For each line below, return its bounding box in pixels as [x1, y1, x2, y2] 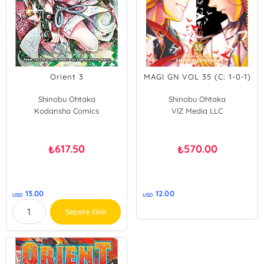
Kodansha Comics [34, 106, 100, 115]
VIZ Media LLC [171, 106, 223, 115]
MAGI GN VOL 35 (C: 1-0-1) [143, 72, 251, 81]
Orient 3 [49, 72, 84, 81]
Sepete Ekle [65, 207, 106, 216]
